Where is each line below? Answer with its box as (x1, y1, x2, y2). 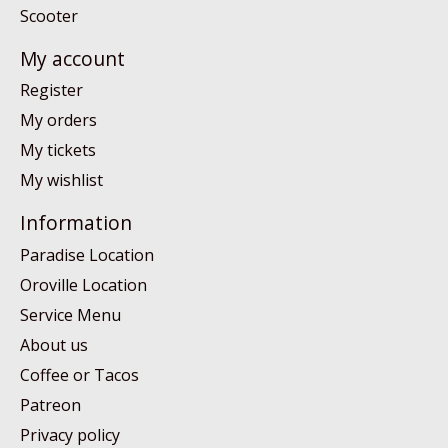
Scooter (20, 4, 78, 27)
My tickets (20, 139, 96, 162)
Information (20, 209, 132, 237)
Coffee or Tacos (20, 363, 139, 386)
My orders (20, 109, 97, 132)
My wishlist (20, 169, 103, 192)
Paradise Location (20, 243, 154, 266)
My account (20, 44, 125, 72)
